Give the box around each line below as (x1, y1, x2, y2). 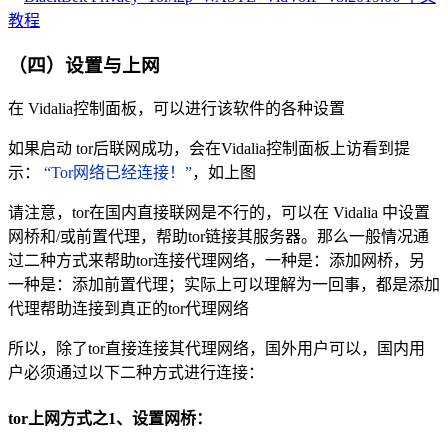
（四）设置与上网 (8, 54, 160, 76)
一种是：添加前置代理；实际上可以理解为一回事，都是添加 (8, 276, 440, 294)
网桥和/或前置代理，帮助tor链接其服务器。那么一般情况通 (8, 228, 429, 246)
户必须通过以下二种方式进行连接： (8, 364, 264, 382)
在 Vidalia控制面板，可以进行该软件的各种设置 (8, 100, 345, 118)
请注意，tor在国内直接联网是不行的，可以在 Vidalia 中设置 (8, 204, 430, 222)
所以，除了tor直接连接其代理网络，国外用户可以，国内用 (8, 340, 425, 358)
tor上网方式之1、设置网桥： (8, 409, 212, 427)
